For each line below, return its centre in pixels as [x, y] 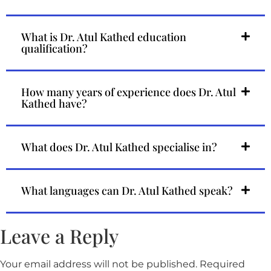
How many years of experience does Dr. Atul [129, 92]
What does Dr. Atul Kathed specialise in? [119, 147]
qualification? [54, 49]
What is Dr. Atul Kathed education [104, 37]
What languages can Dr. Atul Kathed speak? [127, 191]
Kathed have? [54, 104]
